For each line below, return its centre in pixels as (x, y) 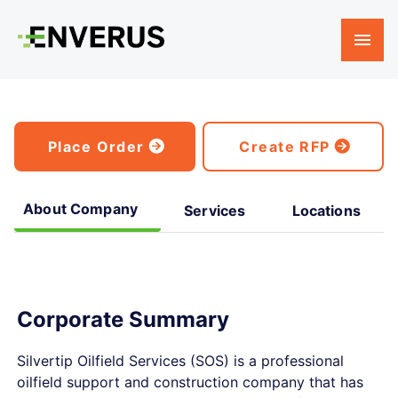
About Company (81, 209)
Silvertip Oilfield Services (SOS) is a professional (180, 361)
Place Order (96, 147)
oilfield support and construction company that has (190, 382)
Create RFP (285, 147)
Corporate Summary (123, 319)
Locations (326, 211)
